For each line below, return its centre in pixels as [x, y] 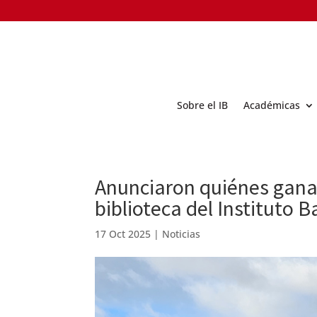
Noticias [181, 234]
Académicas [272, 105]
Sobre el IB [202, 105]
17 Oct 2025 [123, 234]
